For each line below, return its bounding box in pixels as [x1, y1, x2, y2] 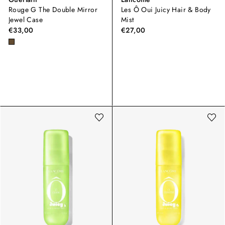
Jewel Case [9, 15, 43, 25]
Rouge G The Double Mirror [9, 5, 97, 15]
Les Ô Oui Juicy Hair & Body [121, 5, 211, 15]
